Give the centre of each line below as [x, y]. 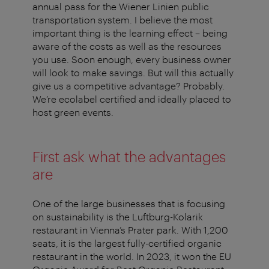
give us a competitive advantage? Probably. [128, 86]
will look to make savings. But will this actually [133, 73]
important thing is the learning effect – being [130, 33]
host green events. [76, 112]
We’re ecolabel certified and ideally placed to [132, 99]
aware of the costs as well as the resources [127, 46]
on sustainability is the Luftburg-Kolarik [118, 217]
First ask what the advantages [129, 157]
